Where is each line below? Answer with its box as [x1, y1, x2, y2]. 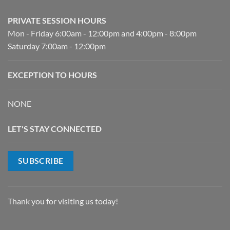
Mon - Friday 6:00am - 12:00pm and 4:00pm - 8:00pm [8, 28, 197, 38]
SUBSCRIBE [17, 156, 64, 165]
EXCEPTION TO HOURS [8, 69, 97, 80]
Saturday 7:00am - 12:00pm [8, 41, 106, 51]
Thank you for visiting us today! [8, 196, 118, 206]
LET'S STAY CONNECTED [8, 123, 102, 133]
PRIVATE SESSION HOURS [8, 15, 106, 25]
